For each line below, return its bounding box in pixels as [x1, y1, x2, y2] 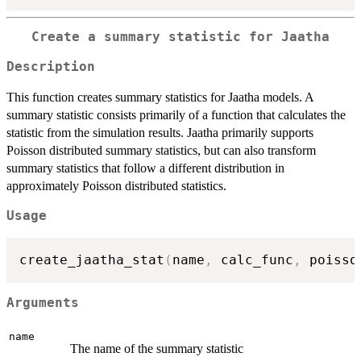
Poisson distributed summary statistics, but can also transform [6, 143, 316, 157]
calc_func [213, 251, 293, 268]
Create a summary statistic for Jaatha [31, 30, 330, 45]
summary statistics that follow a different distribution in [6, 160, 284, 175]
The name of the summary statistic [70, 341, 243, 355]
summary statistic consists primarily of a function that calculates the [6, 107, 346, 122]
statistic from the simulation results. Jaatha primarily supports [6, 125, 313, 139]
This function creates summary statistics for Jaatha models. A [6, 89, 313, 104]
